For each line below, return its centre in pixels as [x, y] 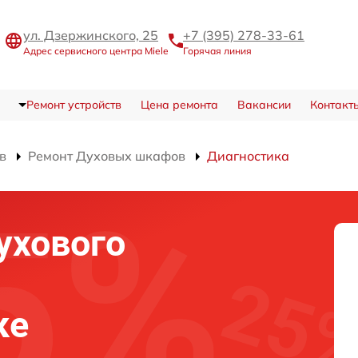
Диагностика [248, 156]
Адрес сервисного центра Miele [96, 50]
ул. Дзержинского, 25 [91, 35]
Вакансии [264, 105]
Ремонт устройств [74, 105]
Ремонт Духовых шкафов [107, 156]
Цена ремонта [179, 105]
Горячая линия [217, 50]
